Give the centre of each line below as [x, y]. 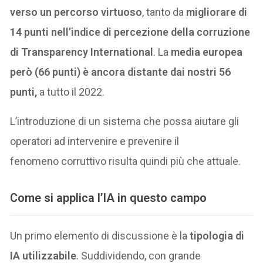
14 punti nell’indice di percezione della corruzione [130, 32]
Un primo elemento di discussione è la [99, 236]
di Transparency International [82, 52]
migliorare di [217, 12]
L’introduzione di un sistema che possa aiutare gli [125, 122]
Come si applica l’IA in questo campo [109, 198]
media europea [207, 52]
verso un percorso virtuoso [76, 12]
